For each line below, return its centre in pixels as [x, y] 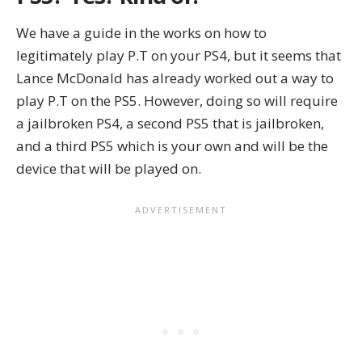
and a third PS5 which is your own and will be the [172, 145]
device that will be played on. [109, 168]
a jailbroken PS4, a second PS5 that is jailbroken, [170, 123]
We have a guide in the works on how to [141, 32]
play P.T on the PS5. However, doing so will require [177, 100]
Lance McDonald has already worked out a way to [175, 78]
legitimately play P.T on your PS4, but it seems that [179, 55]
